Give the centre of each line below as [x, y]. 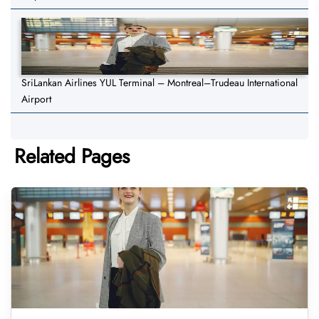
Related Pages [72, 157]
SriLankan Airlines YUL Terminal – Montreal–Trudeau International [159, 83]
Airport [36, 99]
